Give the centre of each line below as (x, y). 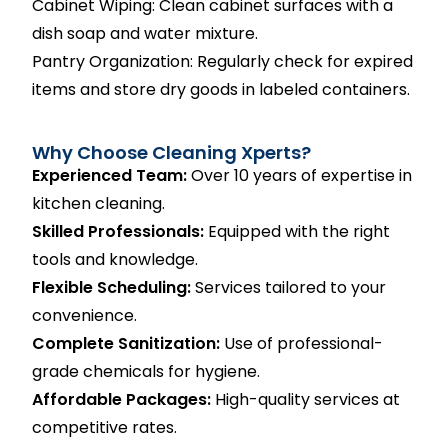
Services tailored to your (289, 287)
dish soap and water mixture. (145, 33)
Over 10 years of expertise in (300, 175)
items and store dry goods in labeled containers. (221, 89)
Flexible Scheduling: (112, 287)
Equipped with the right (297, 231)
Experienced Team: (110, 175)
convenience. (85, 315)
